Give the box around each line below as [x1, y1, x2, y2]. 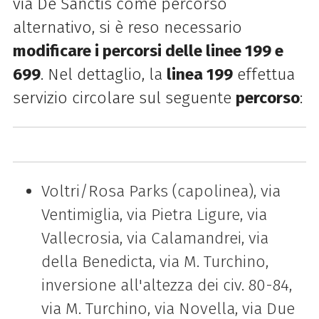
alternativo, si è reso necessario [12, 17, 242, 37]
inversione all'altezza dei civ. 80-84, [41, 276, 292, 296]
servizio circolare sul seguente [12, 88, 236, 108]
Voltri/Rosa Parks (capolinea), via [41, 182, 281, 202]
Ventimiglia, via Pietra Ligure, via [41, 205, 267, 225]
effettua [232, 64, 295, 84]
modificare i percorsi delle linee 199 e [12, 41, 283, 61]
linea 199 [166, 64, 233, 84]
